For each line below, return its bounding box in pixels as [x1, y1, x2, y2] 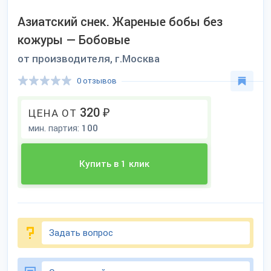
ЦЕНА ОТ [28, 107, 80, 119]
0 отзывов [77, 76, 117, 85]
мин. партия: [28, 123, 82, 134]
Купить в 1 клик [79, 158, 149, 169]
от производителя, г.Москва [18, 53, 160, 65]
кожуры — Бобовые [18, 33, 130, 47]
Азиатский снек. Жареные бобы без [18, 15, 223, 29]
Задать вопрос [49, 227, 113, 238]
